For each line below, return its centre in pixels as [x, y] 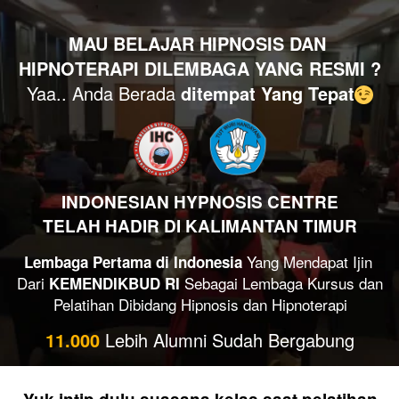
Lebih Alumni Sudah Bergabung [227, 339]
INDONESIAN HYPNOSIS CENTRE [200, 201]
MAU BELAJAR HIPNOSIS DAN [197, 43]
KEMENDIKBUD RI [114, 283]
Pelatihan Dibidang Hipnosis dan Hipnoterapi [200, 304]
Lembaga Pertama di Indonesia [133, 261]
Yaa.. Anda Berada [104, 93]
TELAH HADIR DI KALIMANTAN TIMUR [200, 225]
